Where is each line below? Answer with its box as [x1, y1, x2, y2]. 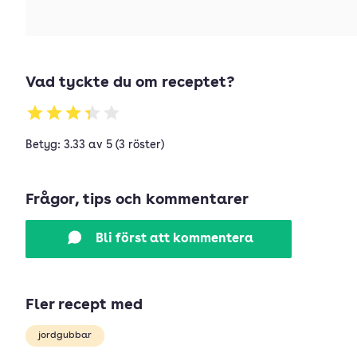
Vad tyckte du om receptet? [25, 76, 234, 91]
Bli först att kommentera [96, 233, 253, 245]
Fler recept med [25, 298, 143, 313]
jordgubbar [38, 331, 92, 340]
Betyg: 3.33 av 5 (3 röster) [25, 139, 164, 151]
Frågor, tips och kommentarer [25, 193, 249, 208]
